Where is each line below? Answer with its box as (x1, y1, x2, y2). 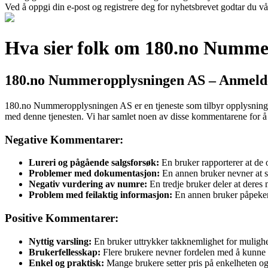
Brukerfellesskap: (29, 246, 100, 257)
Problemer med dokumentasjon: (29, 168, 160, 179)
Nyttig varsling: (29, 236, 92, 246)
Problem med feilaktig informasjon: (29, 190, 172, 200)
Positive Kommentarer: (5, 211, 118, 224)
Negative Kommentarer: (5, 133, 123, 146)
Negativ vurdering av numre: (29, 179, 147, 190)
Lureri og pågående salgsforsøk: (29, 157, 159, 168)
